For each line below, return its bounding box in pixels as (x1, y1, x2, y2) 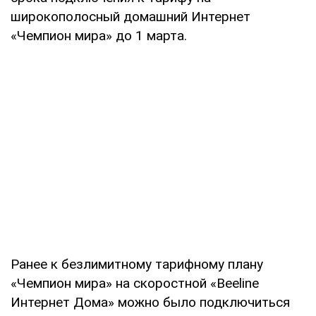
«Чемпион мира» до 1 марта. (11, 27, 187, 44)
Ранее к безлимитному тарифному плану (11, 255, 263, 272)
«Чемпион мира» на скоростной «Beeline (11, 274, 259, 291)
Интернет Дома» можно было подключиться (11, 293, 290, 310)
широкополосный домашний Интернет (11, 8, 250, 25)
